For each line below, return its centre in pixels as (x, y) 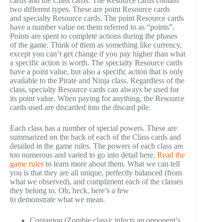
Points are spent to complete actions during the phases (94, 36)
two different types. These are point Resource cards (90, 9)
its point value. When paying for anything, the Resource (97, 99)
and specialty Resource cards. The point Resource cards (97, 18)
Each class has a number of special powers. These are (93, 128)
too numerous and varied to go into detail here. (83, 155)
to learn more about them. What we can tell (112, 164)
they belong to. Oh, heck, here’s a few (69, 191)
